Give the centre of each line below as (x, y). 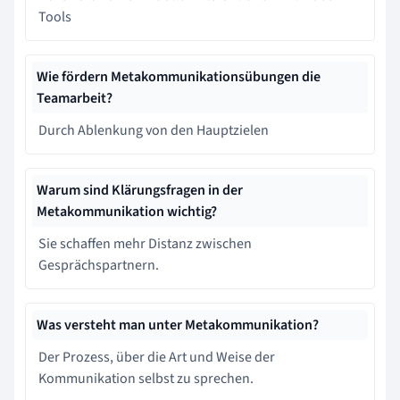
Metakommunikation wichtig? (127, 212)
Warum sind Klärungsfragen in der (140, 190)
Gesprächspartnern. (99, 265)
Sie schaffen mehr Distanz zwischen (145, 244)
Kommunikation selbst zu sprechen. (146, 379)
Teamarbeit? (75, 98)
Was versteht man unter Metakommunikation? (178, 325)
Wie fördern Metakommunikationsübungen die (179, 77)
